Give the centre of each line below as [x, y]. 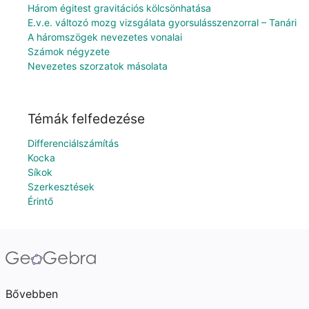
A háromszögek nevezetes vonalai [105, 37]
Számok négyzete [69, 52]
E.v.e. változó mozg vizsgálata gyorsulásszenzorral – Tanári [162, 23]
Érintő [40, 201]
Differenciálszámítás [73, 143]
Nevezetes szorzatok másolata [98, 66]
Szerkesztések [61, 187]
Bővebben [32, 294]
